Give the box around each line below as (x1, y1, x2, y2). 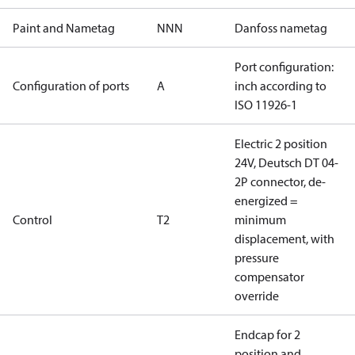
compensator (235, 269, 304, 284)
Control (13, 212, 52, 227)
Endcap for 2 (235, 326, 300, 342)
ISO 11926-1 (235, 97, 297, 113)
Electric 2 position (235, 136, 327, 151)
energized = (235, 193, 298, 208)
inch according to (235, 78, 326, 94)
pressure (235, 250, 279, 265)
